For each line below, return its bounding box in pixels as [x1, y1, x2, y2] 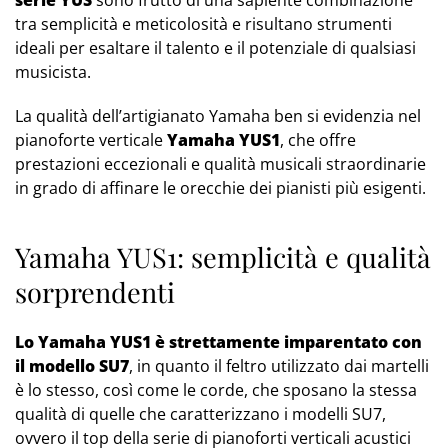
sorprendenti [15, 274, 175, 311]
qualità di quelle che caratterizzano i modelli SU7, [15, 403, 386, 426]
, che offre [280, 129, 356, 152]
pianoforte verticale [15, 129, 167, 152]
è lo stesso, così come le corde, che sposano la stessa [15, 379, 417, 402]
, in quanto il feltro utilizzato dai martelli [129, 355, 429, 378]
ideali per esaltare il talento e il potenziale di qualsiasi [15, 37, 416, 60]
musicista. [15, 61, 91, 84]
